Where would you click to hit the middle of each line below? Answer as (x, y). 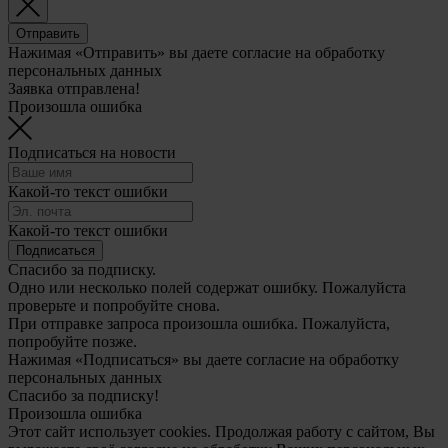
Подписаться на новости (92, 153)
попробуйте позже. (72, 342)
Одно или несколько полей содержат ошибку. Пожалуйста (207, 288)
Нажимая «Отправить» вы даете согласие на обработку (196, 53)
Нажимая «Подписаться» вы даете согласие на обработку (203, 360)
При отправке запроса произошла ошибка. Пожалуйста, (199, 324)
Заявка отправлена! (74, 89)
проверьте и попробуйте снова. (114, 306)
